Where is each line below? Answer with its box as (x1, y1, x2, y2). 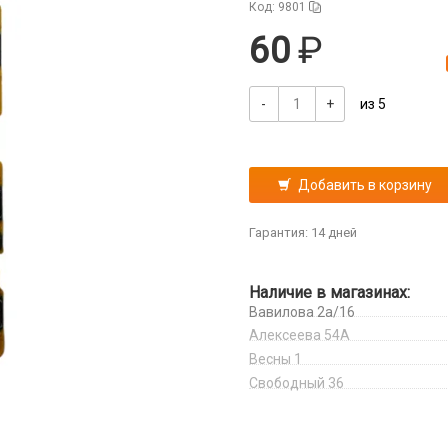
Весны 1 (248, 351, 302, 367)
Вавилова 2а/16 (248, 304, 355, 320)
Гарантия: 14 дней (248, 225, 357, 240)
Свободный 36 (248, 375, 344, 391)
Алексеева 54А (248, 327, 350, 343)
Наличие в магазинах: (248, 283, 410, 302)
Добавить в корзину (297, 177, 432, 193)
